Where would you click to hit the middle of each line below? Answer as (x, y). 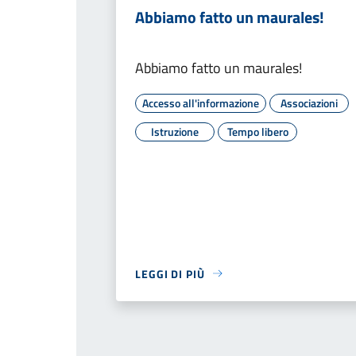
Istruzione (175, 131)
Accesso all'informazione (201, 103)
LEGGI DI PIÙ (170, 273)
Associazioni (309, 103)
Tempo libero (257, 131)
